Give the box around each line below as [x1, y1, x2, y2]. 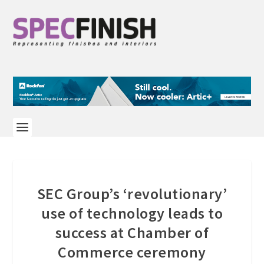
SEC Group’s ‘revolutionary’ [37, 183, 227, 203]
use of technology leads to [41, 203, 223, 223]
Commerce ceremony [58, 242, 206, 262]
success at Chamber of [55, 222, 209, 242]
